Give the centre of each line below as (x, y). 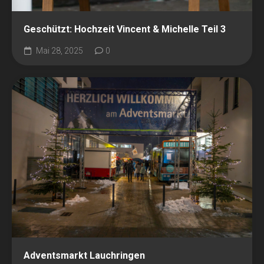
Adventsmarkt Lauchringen (84, 256)
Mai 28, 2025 (59, 51)
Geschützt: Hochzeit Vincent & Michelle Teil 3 (125, 29)
